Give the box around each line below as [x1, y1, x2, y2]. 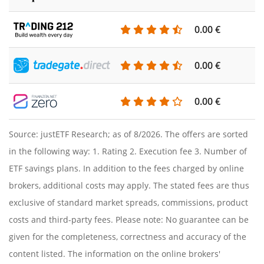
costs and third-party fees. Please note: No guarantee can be [9, 214, 249, 225]
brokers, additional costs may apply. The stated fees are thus [9, 180, 249, 191]
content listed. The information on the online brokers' [9, 248, 220, 259]
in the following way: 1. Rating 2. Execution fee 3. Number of [9, 146, 247, 157]
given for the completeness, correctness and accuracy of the [9, 231, 246, 242]
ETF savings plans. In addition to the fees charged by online [9, 163, 244, 174]
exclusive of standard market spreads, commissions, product [9, 197, 248, 208]
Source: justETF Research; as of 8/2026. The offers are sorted [9, 128, 248, 140]
